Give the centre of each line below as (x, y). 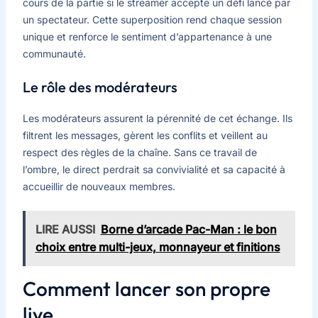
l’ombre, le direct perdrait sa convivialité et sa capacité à (154, 169)
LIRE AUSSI (65, 230)
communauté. (54, 54)
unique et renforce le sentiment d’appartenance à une (147, 37)
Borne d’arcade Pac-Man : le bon (188, 230)
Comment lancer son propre (146, 289)
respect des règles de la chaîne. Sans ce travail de (139, 152)
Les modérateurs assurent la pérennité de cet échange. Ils (157, 118)
